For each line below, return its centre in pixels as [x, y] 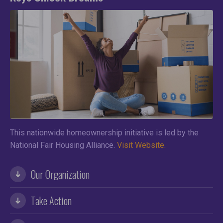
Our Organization [60, 174]
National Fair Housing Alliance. [63, 145]
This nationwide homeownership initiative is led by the [104, 133]
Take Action [51, 200]
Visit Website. [141, 145]
